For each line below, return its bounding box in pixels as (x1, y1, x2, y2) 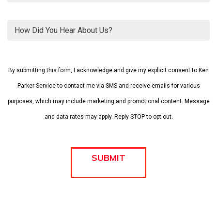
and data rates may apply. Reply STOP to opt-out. (44, 113, 173, 120)
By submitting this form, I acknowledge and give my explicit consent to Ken (8, 67, 209, 74)
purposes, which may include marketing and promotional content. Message (7, 98, 210, 105)
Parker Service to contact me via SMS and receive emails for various (17, 82, 200, 89)
